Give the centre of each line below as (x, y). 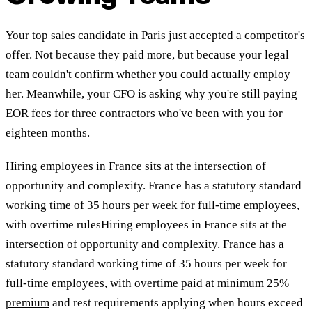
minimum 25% (253, 283)
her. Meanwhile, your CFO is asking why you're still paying (151, 94)
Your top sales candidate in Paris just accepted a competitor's (155, 36)
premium (28, 303)
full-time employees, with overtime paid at (111, 283)
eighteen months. (48, 133)
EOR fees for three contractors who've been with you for (144, 114)
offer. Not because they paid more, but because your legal (147, 55)
